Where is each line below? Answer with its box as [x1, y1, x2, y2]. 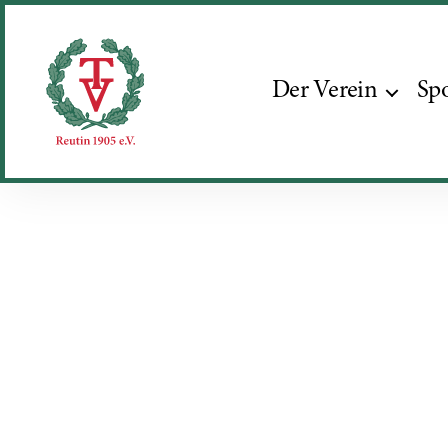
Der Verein [271, 78, 377, 104]
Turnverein [44, 145, 136, 167]
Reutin [44, 167, 97, 189]
